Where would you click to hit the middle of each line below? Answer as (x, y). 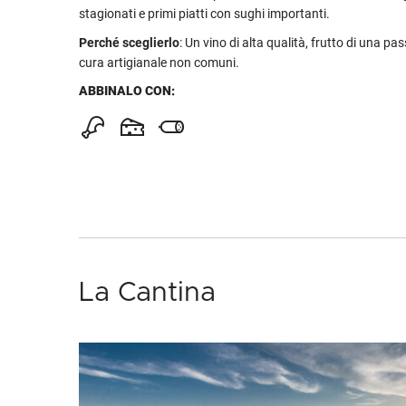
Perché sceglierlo (129, 43)
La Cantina (147, 293)
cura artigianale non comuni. (159, 63)
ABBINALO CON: (127, 91)
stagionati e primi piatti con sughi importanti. (204, 14)
